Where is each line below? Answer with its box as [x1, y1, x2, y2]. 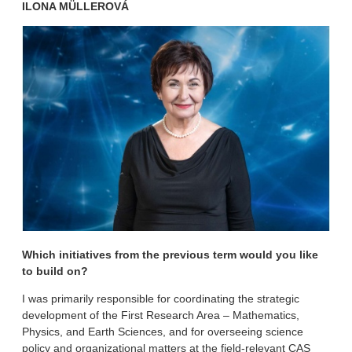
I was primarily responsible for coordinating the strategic [22, 292, 299, 306]
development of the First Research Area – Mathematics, [22, 309, 299, 322]
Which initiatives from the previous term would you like [22, 248, 318, 262]
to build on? [22, 265, 88, 278]
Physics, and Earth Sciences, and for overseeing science [22, 325, 303, 339]
